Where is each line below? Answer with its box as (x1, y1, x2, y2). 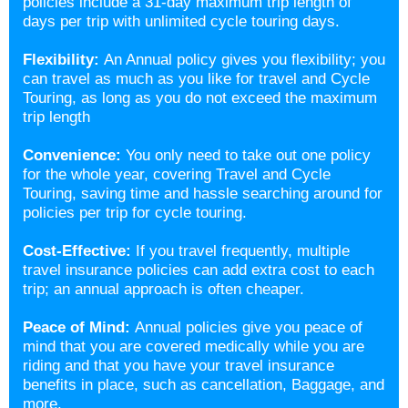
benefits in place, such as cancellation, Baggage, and (23, 376, 384, 393)
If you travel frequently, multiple (136, 242, 350, 260)
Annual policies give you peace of (135, 319, 362, 336)
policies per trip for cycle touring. (23, 204, 251, 221)
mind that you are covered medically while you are (23, 338, 364, 355)
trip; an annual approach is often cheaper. (23, 280, 309, 298)
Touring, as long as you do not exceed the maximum (23, 89, 377, 107)
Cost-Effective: (23, 242, 131, 260)
